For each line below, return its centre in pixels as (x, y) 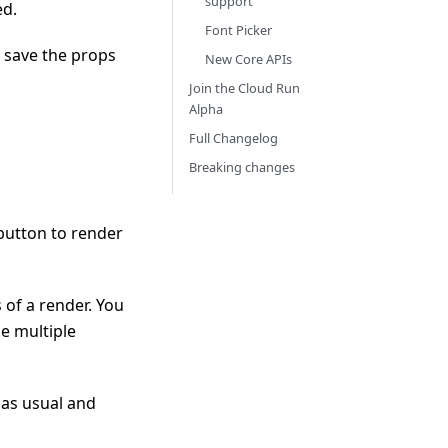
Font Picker (238, 30)
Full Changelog (233, 138)
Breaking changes (242, 167)
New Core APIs (248, 59)
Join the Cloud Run (244, 88)
